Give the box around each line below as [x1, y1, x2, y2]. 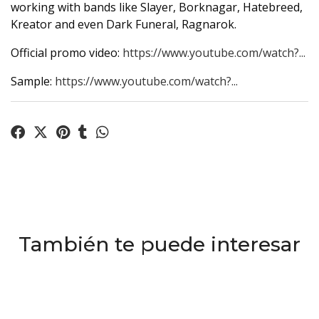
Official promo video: [11, 45, 122, 61]
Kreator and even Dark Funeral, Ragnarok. [11, 16, 236, 32]
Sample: [11, 73, 55, 89]
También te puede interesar [19, 232, 300, 256]
